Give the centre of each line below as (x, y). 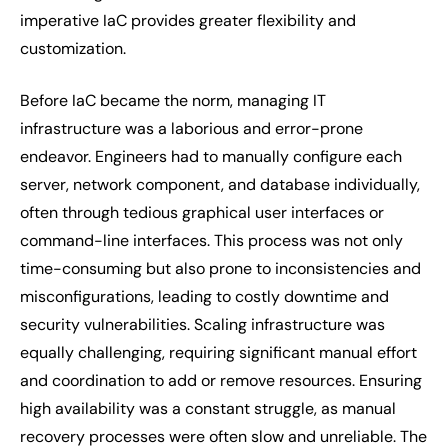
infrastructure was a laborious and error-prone (191, 128)
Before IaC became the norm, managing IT (173, 100)
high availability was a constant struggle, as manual (208, 408)
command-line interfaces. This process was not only (211, 240)
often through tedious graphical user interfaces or (202, 212)
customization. (73, 48)
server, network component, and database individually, (220, 184)
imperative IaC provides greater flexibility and (188, 20)
